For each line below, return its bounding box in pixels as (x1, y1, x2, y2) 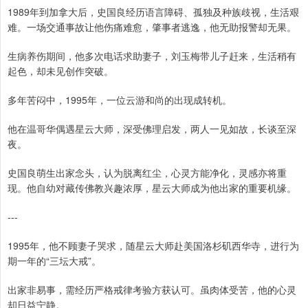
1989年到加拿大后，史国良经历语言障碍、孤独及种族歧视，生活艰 (8, 5, 299, 19)
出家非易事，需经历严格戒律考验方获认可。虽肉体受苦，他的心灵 (8, 283, 296, 297)
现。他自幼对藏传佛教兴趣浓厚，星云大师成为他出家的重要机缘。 (8, 181, 296, 195)
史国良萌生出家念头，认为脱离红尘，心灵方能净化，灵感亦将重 (8, 166, 287, 180)
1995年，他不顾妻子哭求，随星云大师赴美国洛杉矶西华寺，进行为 (8, 239, 299, 253)
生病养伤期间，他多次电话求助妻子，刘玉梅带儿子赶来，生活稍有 (8, 49, 296, 63)
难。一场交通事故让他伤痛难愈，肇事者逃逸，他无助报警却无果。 (8, 20, 296, 34)
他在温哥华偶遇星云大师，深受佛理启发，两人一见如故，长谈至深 (8, 122, 296, 136)
